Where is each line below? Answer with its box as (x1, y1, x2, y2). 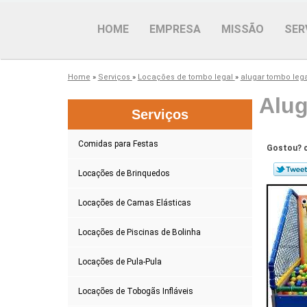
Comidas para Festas (77, 138, 158, 149)
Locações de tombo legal (137, 72, 235, 82)
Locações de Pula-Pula (77, 256, 162, 267)
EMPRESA (149, 23, 201, 36)
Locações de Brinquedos (77, 168, 170, 178)
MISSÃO (221, 23, 264, 36)
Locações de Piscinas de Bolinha (77, 227, 201, 237)
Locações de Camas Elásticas (77, 197, 191, 208)
